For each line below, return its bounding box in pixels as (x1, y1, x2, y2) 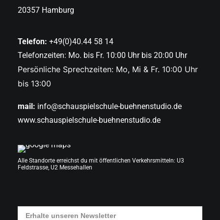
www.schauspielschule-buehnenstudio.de (18, 115, 161, 125)
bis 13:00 (18, 79, 51, 88)
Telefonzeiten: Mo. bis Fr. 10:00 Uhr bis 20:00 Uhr (18, 51, 187, 60)
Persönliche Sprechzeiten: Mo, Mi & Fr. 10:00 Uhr (18, 64, 198, 74)
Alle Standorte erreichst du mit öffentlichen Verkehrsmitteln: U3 (18, 157, 184, 164)
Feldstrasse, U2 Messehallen (18, 164, 92, 171)
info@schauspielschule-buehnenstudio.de (37, 102, 182, 111)
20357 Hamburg (18, 5, 74, 15)
